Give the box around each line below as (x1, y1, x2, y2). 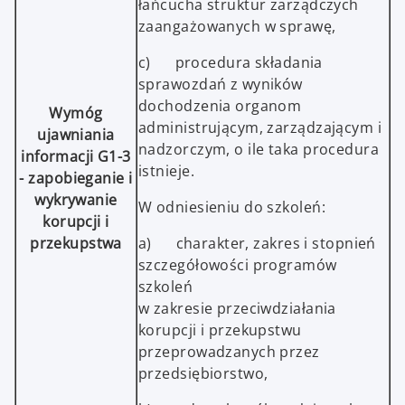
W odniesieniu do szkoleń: (138, 197, 325, 218)
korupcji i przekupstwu (138, 320, 302, 341)
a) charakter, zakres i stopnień (138, 233, 376, 254)
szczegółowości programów (138, 255, 337, 276)
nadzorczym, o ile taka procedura (138, 139, 380, 160)
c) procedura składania (138, 52, 323, 73)
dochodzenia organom (138, 96, 302, 117)
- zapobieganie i (19, 168, 133, 189)
